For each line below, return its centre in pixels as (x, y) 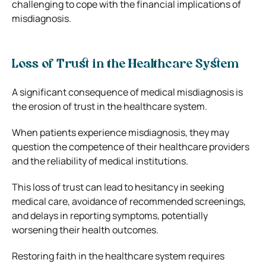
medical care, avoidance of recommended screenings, (129, 201)
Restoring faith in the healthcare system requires (118, 256)
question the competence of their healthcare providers (131, 146)
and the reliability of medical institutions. (100, 161)
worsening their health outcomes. (85, 229)
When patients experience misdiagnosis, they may (121, 132)
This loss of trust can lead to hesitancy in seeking (118, 187)
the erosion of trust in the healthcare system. (110, 106)
